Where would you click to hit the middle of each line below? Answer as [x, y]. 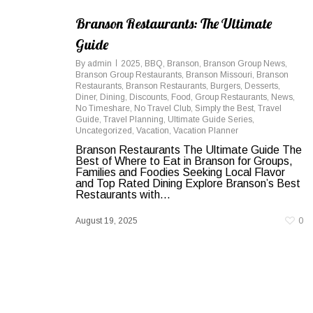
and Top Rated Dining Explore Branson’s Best [188, 183]
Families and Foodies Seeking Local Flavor [180, 172]
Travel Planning [133, 119]
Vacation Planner [206, 131]
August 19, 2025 [107, 221]
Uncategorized [104, 131]
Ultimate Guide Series [210, 119]
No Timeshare [103, 108]
